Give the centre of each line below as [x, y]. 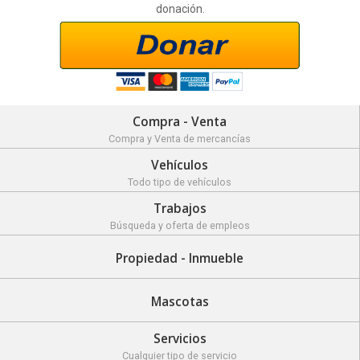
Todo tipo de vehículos [180, 182]
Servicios [180, 339]
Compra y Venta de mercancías [180, 139]
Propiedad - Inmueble [180, 258]
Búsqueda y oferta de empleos [180, 225]
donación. [180, 8]
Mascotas [180, 301]
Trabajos [180, 209]
